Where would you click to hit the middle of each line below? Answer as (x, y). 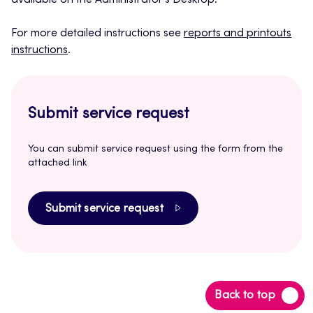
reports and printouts (238, 34)
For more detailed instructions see (97, 34)
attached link (57, 164)
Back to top (245, 296)
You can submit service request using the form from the (155, 150)
